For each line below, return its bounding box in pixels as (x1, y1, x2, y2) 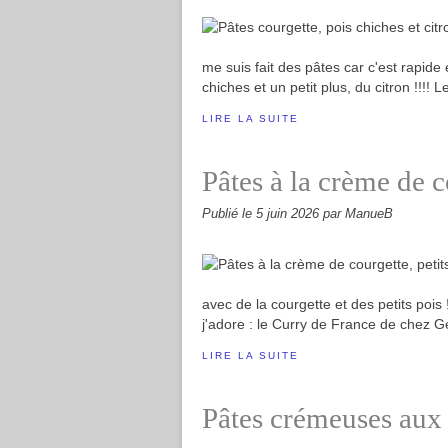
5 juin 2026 (256, 207, 323, 221)
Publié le (202, 207, 256, 221)
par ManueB (323, 207, 393, 221)
